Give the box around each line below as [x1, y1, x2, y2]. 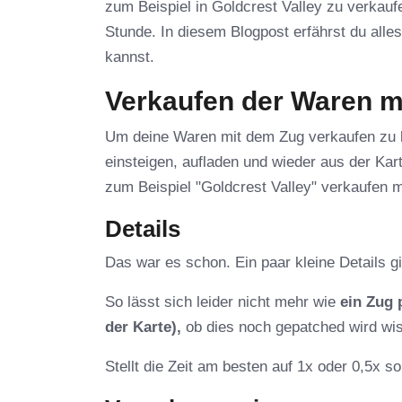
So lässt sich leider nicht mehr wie [105, 293, 340, 311]
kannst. [105, 48, 154, 66]
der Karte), [105, 319, 181, 336]
